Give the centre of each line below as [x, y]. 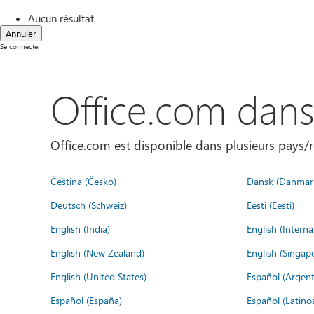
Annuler [21, 33]
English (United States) [98, 276]
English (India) [80, 228]
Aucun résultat [61, 18]
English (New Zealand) [97, 252]
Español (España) [86, 300]
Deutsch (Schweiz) [89, 205]
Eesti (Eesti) [271, 205]
